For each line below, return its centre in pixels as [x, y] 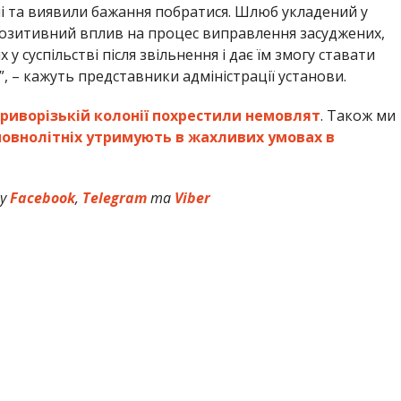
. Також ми [358, 116]
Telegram [117, 198]
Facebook [43, 198]
